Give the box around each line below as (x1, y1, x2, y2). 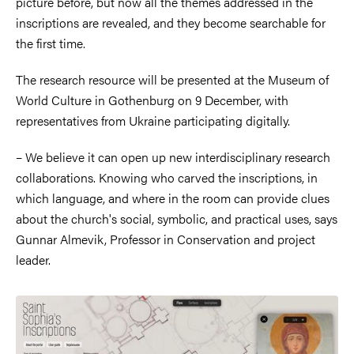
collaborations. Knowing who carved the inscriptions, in (16, 168, 318, 186)
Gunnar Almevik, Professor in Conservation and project (16, 229, 315, 248)
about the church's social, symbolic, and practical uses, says (16, 209, 337, 228)
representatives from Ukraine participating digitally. (16, 111, 290, 130)
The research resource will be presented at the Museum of (16, 70, 329, 88)
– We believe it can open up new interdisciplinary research (16, 147, 330, 166)
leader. (16, 250, 51, 269)
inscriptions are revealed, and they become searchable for (16, 13, 326, 32)
